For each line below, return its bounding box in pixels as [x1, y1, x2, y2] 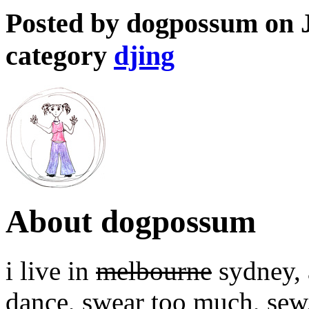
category [6, 40, 114, 72]
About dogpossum [6, 203, 256, 240]
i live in [6, 255, 96, 286]
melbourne [96, 255, 212, 286]
